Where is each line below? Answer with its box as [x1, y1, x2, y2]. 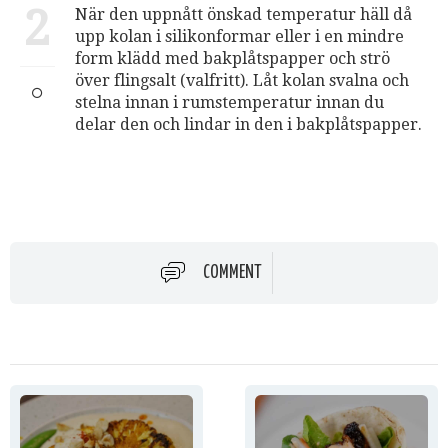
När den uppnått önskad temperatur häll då [75, 5, 412, 24]
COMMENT [203, 263, 262, 282]
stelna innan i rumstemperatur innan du [75, 93, 384, 112]
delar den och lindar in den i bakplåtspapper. [75, 115, 422, 134]
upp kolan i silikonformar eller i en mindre [75, 27, 404, 46]
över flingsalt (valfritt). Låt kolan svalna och [75, 71, 409, 90]
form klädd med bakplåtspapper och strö [75, 49, 390, 68]
